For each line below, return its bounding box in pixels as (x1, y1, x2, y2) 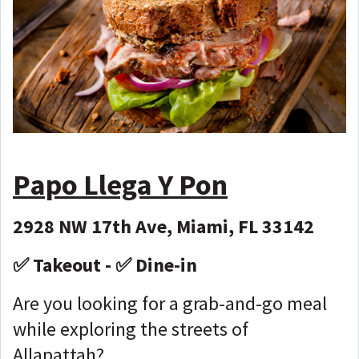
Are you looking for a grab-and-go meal (13, 290, 327, 316)
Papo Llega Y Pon (13, 166, 228, 203)
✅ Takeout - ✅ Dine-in (13, 252, 201, 277)
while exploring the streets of (13, 316, 248, 341)
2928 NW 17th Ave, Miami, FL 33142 (13, 213, 314, 239)
